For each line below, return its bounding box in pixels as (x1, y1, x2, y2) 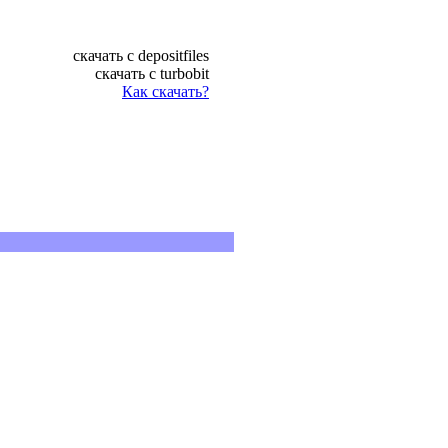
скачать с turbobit (95, 64, 209, 82)
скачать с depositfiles (73, 46, 209, 64)
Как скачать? (122, 82, 209, 100)
